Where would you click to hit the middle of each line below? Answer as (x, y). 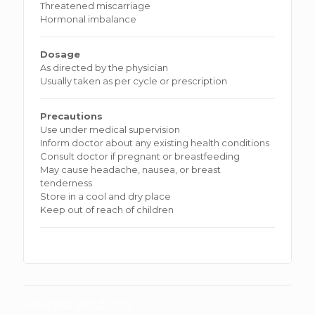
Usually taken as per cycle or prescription (134, 81)
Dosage (60, 54)
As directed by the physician (104, 67)
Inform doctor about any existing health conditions (155, 142)
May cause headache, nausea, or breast (131, 169)
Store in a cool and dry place (106, 196)
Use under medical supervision (110, 129)
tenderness (66, 182)
